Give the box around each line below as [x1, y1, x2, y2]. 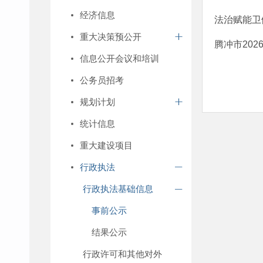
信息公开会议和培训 [80, 53, 159, 63]
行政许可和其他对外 [83, 249, 162, 259]
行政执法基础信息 [83, 184, 153, 194]
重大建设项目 [80, 140, 133, 150]
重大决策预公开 [80, 32, 141, 42]
